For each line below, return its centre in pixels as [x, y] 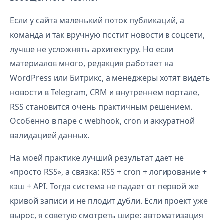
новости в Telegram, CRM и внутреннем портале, [105, 92]
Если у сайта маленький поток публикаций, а [97, 20]
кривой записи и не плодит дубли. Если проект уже [109, 201]
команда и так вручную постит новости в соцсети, [107, 35]
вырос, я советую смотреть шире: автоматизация [107, 215]
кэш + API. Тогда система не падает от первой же [104, 186]
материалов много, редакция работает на [92, 63]
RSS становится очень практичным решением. [101, 107]
